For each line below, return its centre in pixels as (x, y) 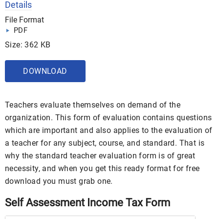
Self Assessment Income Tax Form (88, 202)
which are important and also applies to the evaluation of (109, 130)
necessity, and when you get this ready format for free (102, 168)
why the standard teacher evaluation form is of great (100, 155)
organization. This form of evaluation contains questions (109, 117)
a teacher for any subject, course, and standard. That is (105, 143)
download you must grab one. (59, 181)
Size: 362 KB (28, 44)
